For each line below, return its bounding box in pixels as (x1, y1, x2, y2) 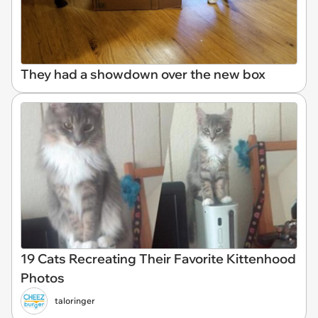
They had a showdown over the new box (21, 66, 265, 83)
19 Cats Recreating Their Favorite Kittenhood (21, 250, 296, 267)
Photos (21, 269, 65, 286)
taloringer (55, 295, 95, 306)
